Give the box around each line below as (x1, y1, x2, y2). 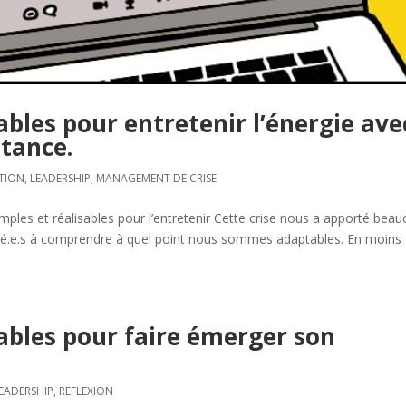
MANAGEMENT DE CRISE (96, 169, 217, 186)
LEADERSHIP (30, 169, 92, 186)
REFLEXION (59, 382, 114, 399)
